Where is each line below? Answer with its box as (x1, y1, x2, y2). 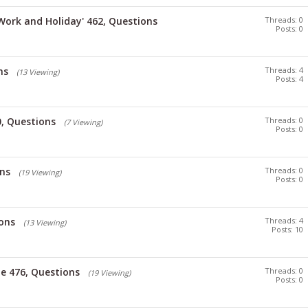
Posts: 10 (272, 224, 303, 234)
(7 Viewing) (64, 117, 102, 127)
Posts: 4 (276, 74, 303, 84)
